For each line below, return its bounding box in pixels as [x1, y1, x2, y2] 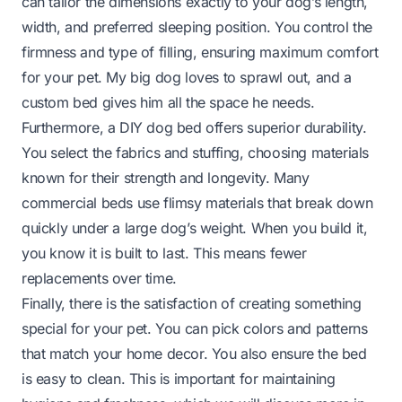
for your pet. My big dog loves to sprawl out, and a [22, 67, 352, 86]
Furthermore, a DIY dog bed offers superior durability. [22, 118, 367, 136]
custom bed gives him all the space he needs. [22, 92, 315, 111]
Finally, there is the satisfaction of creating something [22, 293, 362, 312]
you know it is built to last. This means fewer [22, 243, 307, 262]
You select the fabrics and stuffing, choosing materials [22, 143, 370, 162]
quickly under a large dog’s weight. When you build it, [22, 218, 368, 237]
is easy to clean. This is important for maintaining [22, 369, 336, 388]
